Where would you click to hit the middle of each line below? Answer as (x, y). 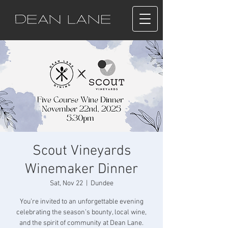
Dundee (102, 183)
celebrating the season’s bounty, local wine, (81, 212)
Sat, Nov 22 (66, 183)
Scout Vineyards (81, 151)
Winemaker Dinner (81, 169)
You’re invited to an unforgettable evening (81, 202)
